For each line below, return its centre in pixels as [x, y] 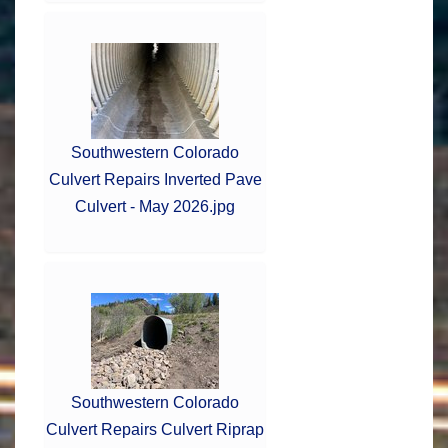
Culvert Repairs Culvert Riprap [155, 429]
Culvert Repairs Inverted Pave [155, 179]
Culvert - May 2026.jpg [155, 206]
